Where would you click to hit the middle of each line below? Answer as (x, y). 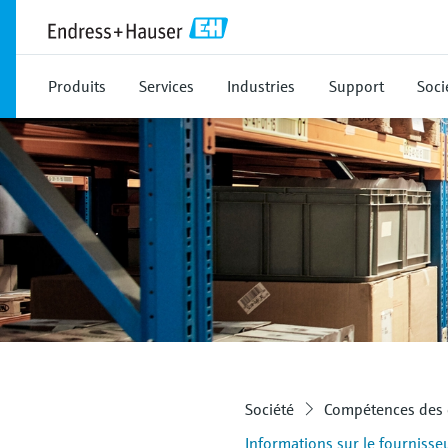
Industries (261, 86)
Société (270, 409)
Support (356, 86)
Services (166, 86)
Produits (77, 86)
